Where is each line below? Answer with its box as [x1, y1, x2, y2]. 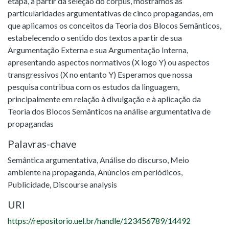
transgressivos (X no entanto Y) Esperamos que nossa [8, 70, 192, 79]
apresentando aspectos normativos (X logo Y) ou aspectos [8, 57, 210, 67]
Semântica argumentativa [8, 155, 97, 165]
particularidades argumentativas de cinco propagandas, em [8, 8, 213, 18]
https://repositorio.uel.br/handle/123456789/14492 [8, 216, 191, 225]
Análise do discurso [100, 155, 167, 165]
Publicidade [8, 179, 50, 189]
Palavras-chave [8, 138, 77, 150]
